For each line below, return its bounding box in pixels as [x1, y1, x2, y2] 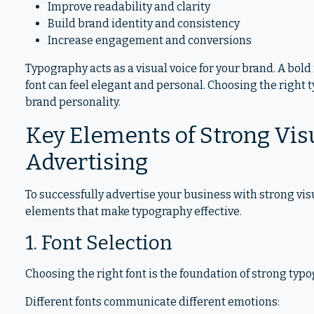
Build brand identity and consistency [48, 17, 240, 30]
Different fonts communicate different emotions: [25, 295, 280, 308]
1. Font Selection [25, 231, 172, 254]
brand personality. [25, 95, 121, 109]
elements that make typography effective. [25, 205, 242, 218]
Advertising [25, 149, 148, 175]
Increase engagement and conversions [48, 34, 252, 47]
